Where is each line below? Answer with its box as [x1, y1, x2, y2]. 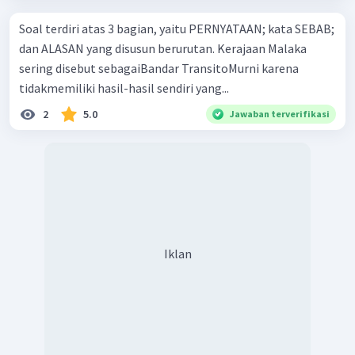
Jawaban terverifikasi [230, 107, 330, 120]
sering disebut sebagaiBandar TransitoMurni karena [19, 59, 299, 76]
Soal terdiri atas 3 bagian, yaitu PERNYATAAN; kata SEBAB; [19, 20, 334, 36]
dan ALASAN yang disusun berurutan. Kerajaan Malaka [19, 40, 217, 56]
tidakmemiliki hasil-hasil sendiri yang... [19, 79, 229, 96]
